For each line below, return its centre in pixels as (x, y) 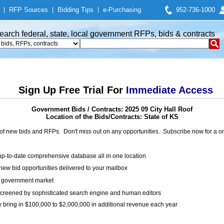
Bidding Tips (75, 10)
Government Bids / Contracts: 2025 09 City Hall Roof (112, 109)
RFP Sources (28, 10)
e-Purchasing (122, 10)
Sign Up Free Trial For (72, 90)
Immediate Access (169, 90)
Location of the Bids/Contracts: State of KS (112, 117)
